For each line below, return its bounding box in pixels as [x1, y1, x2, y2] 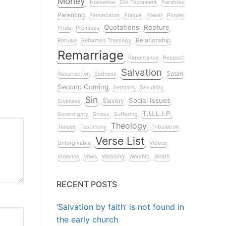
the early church [56, 214, 118, 224]
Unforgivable [58, 139, 91, 146]
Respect [163, 54, 184, 61]
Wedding [102, 153, 125, 160]
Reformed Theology [81, 37, 131, 44]
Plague [124, 12, 142, 19]
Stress [93, 110, 109, 118]
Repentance [128, 54, 158, 61]
